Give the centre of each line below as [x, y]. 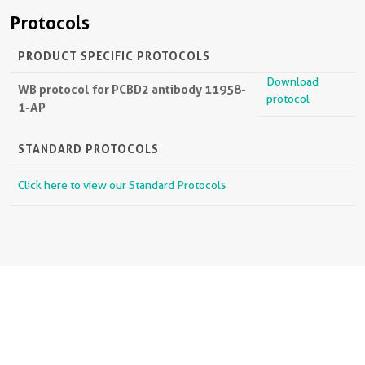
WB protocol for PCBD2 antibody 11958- [132, 89]
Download [292, 81]
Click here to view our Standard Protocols [122, 185]
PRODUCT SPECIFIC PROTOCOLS [114, 56]
